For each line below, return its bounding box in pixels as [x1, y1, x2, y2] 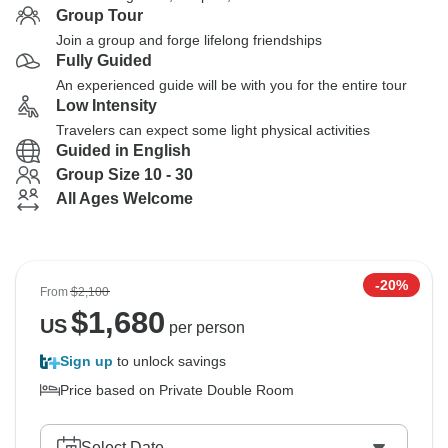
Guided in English [56, 142, 191, 159]
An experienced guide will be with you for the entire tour [56, 77, 407, 93]
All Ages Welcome [56, 190, 193, 207]
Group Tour [56, 7, 143, 24]
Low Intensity [56, 97, 157, 114]
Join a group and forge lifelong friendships [56, 32, 322, 48]
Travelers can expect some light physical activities [56, 122, 370, 138]
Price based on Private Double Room [60, 382, 294, 398]
